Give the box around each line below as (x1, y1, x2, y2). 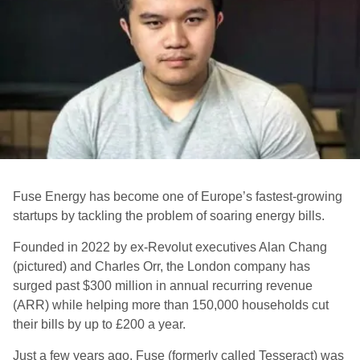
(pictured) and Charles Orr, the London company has (13, 260, 310, 273)
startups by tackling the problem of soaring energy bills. (13, 209, 328, 223)
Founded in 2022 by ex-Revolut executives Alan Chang (13, 240, 327, 254)
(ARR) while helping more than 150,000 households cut (13, 298, 329, 312)
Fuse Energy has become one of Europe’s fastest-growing (13, 190, 342, 203)
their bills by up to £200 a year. (13, 317, 186, 331)
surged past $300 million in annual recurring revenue (13, 279, 313, 292)
